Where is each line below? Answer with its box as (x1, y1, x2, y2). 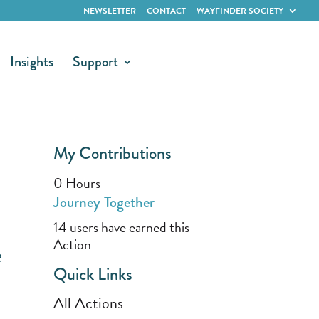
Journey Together (53, 191, 155, 213)
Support (73, 51, 119, 72)
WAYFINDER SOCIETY (197, 4, 283, 17)
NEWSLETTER (83, 4, 136, 17)
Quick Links (53, 261, 132, 286)
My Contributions (53, 140, 172, 165)
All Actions (53, 291, 123, 315)
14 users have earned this (53, 216, 189, 238)
